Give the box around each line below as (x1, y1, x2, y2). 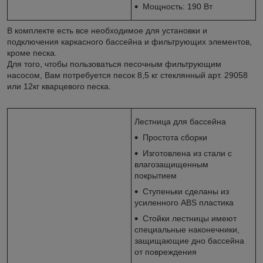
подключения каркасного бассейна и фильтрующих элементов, (7, 36, 252, 46)
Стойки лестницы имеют (143, 213, 237, 223)
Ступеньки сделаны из (143, 186, 229, 196)
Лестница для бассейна (134, 116, 226, 126)
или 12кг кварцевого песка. (7, 81, 111, 91)
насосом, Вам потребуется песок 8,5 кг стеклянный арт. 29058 (7, 70, 248, 80)
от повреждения (134, 247, 197, 257)
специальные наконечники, (134, 224, 240, 234)
